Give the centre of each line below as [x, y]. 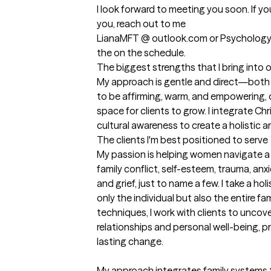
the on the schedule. [141, 53]
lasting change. [130, 242]
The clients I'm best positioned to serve [182, 140]
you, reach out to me [142, 24]
